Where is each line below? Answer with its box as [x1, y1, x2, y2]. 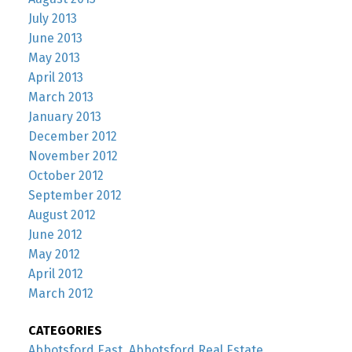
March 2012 [27, 286, 93, 302]
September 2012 [27, 188, 122, 203]
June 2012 [27, 227, 82, 243]
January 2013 [27, 109, 101, 125]
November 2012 [27, 148, 118, 164]
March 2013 [27, 90, 93, 105]
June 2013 [27, 31, 82, 46]
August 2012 [27, 207, 96, 223]
